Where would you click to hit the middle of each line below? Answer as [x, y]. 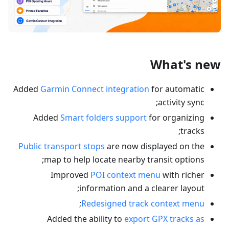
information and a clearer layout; [142, 188]
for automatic [177, 89]
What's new [186, 64]
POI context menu [125, 175]
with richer [182, 175]
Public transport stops [62, 146]
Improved [71, 175]
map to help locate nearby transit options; [124, 159]
